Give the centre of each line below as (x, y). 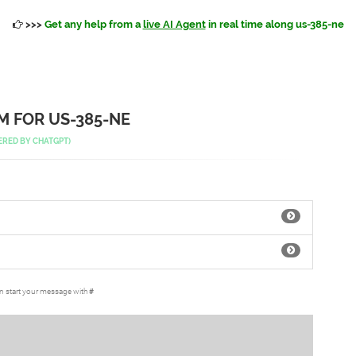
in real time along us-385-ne (275, 24)
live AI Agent (174, 24)
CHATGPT (50, 141)
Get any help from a (93, 24)
